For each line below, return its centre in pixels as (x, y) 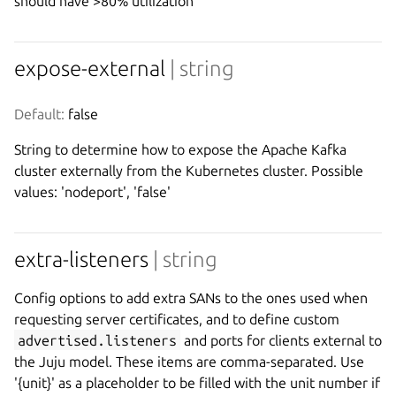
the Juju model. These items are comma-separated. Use (189, 361)
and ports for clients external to (281, 340)
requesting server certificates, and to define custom (177, 319)
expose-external (92, 69)
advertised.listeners (97, 340)
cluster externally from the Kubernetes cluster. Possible (189, 170)
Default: (39, 114)
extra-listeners (84, 260)
